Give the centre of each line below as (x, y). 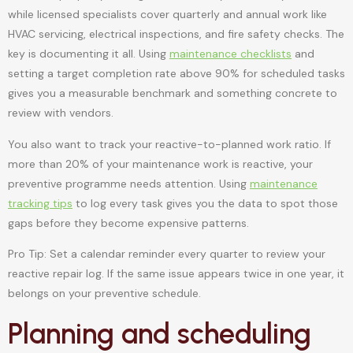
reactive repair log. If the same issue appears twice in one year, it (176, 273)
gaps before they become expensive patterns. (128, 223)
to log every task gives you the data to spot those (205, 203)
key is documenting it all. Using (89, 54)
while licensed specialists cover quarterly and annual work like (167, 15)
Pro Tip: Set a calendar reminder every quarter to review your (167, 253)
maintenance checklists (230, 54)
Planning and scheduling (160, 334)
